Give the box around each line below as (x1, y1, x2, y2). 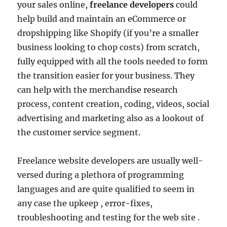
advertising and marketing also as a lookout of (17, 113, 204, 124)
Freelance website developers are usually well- (17, 156, 204, 166)
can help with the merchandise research (17, 85, 178, 95)
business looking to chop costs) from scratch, (17, 42, 200, 53)
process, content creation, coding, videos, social (17, 99, 210, 109)
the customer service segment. (17, 127, 141, 138)
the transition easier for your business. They (17, 70, 195, 81)
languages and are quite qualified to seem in (17, 184, 195, 195)
